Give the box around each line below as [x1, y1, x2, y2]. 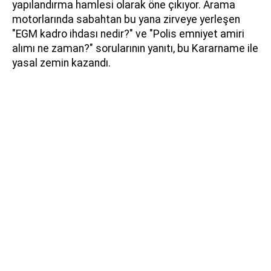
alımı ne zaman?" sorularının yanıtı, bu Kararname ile [12, 42, 258, 54]
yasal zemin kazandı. [12, 56, 111, 69]
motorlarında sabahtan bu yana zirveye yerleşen [12, 13, 240, 25]
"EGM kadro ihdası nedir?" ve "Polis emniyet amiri [12, 27, 244, 40]
